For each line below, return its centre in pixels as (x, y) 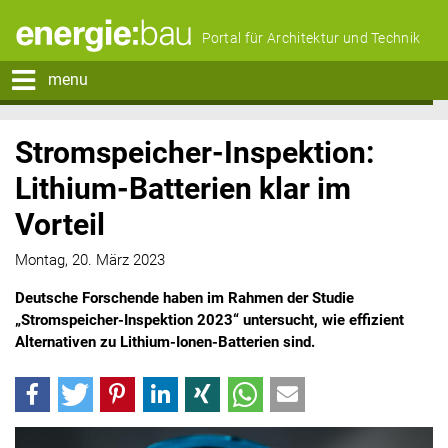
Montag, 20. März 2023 (90, 260)
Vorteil (60, 224)
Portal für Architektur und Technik (311, 38)
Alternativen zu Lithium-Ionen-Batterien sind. (165, 342)
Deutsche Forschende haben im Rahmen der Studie (184, 298)
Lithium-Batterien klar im (183, 188)
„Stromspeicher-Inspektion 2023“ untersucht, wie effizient (209, 320)
